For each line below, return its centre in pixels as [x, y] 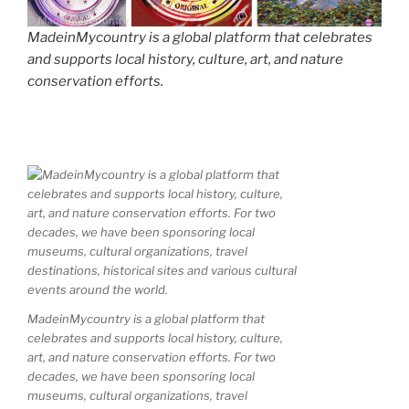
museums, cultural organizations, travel [137, 395]
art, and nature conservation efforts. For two [152, 357]
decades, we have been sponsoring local [141, 376]
